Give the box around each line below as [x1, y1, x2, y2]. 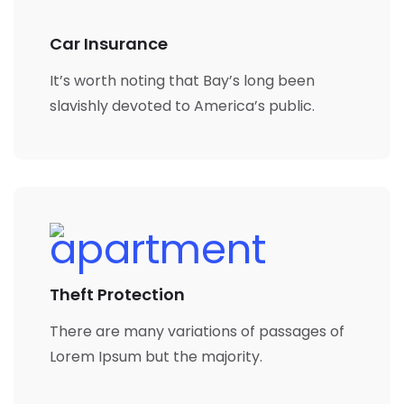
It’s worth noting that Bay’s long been [50, 69, 315, 91]
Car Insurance [50, 32, 168, 55]
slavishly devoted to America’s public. [50, 95, 315, 116]
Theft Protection [50, 282, 185, 306]
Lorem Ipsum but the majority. [50, 345, 262, 367]
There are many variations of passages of [50, 320, 344, 342]
